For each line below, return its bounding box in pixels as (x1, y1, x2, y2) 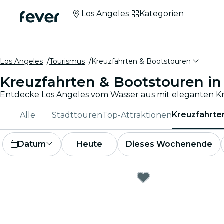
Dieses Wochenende (126, 139, 212, 149)
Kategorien (139, 9, 184, 18)
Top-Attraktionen (102, 110, 172, 120)
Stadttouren (52, 110, 102, 120)
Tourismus (49, 57, 85, 66)
